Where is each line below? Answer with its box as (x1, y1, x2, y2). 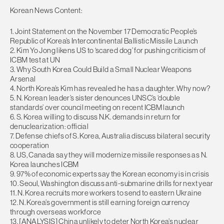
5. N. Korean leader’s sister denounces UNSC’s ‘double (10, 92, 180, 102)
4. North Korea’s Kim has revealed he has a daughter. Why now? (10, 83, 211, 93)
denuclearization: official (10, 121, 89, 131)
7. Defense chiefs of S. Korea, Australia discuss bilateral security (10, 130, 210, 140)
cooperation (10, 140, 49, 150)
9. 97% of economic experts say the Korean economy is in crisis (10, 168, 209, 178)
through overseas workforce (10, 206, 101, 216)
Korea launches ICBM (10, 159, 79, 169)
